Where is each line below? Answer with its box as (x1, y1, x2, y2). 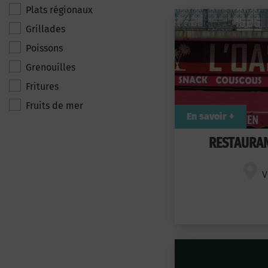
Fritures (26, 81, 59, 92)
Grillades (26, 23, 65, 35)
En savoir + (187, 111, 235, 122)
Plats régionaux (26, 4, 93, 16)
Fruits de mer (26, 100, 83, 111)
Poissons (26, 42, 63, 54)
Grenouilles (26, 62, 75, 73)
